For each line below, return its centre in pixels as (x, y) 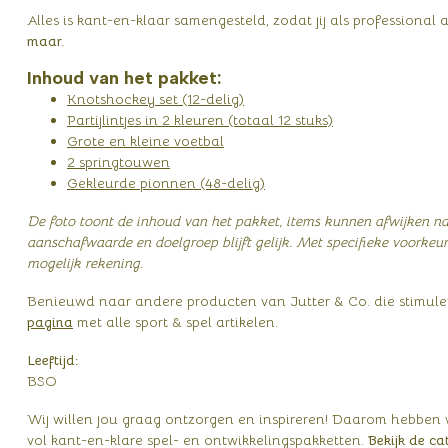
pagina (50, 321)
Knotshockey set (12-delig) (155, 99)
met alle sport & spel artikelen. (177, 321)
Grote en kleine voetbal (145, 141)
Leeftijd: (52, 359)
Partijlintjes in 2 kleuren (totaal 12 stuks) (200, 120)
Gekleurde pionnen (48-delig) (166, 183)
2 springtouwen (118, 162)
